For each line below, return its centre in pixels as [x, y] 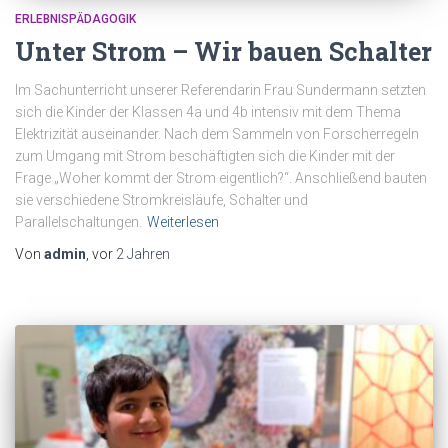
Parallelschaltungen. [78, 222]
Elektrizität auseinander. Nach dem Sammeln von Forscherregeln [217, 134]
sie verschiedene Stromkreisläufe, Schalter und [161, 200]
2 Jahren [143, 254]
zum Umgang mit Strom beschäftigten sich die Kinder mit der [205, 156]
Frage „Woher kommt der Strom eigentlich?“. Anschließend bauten [221, 178]
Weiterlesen [183, 222]
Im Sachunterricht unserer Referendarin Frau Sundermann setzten [220, 90]
